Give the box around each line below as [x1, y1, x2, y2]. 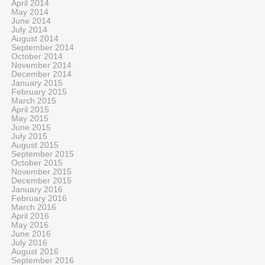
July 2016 [11, 238, 47, 247]
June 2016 [11, 230, 51, 238]
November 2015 [11, 167, 72, 176]
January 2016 [11, 185, 63, 194]
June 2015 [11, 123, 51, 132]
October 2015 [11, 159, 63, 167]
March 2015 [11, 96, 56, 105]
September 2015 [11, 150, 74, 159]
